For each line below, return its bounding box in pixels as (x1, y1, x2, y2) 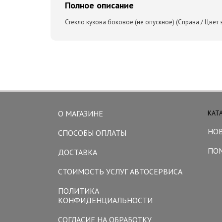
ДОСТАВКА (58, 147, 97, 157)
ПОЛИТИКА (58, 186, 99, 196)
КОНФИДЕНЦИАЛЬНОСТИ (58, 195, 153, 205)
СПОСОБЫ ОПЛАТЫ (58, 128, 126, 138)
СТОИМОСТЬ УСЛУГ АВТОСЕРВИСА (58, 166, 182, 176)
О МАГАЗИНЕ (58, 109, 103, 118)
